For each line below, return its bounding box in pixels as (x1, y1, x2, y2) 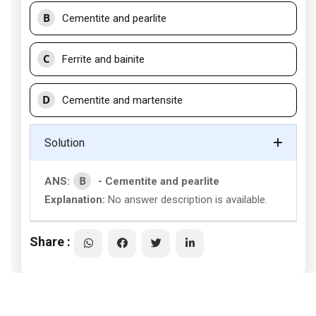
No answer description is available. (105, 193, 270, 206)
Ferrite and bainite (62, 53, 145, 66)
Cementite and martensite (62, 94, 183, 107)
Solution (44, 136, 85, 150)
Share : (30, 233, 71, 249)
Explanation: (44, 193, 105, 206)
